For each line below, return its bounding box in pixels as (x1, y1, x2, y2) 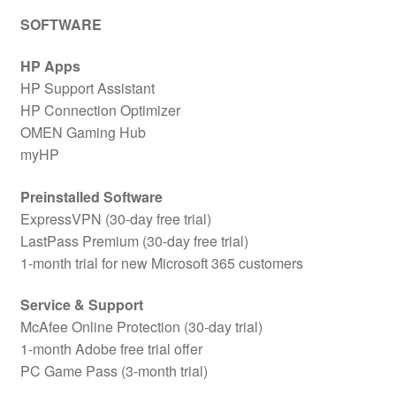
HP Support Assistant (19, 78, 155, 99)
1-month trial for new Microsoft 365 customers (19, 252, 303, 273)
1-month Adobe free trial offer (19, 339, 202, 360)
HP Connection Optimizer (19, 100, 180, 121)
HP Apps (19, 56, 80, 77)
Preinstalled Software (19, 186, 163, 207)
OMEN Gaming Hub (19, 122, 146, 143)
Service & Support (19, 294, 143, 316)
